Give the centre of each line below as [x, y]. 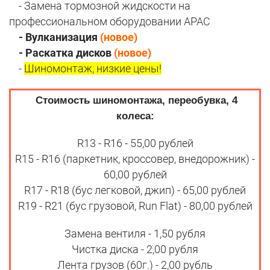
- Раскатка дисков [61, 53]
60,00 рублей [135, 175]
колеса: [135, 116]
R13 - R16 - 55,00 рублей [135, 143]
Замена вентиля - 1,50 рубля [135, 234]
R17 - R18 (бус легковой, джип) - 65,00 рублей [135, 190]
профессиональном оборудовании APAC [110, 22]
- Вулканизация [55, 37]
